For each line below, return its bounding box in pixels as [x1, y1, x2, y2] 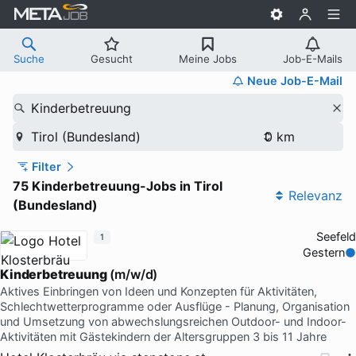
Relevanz [288, 187, 342, 203]
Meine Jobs [179, 52, 237, 65]
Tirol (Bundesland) [30, 128, 141, 145]
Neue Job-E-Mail [247, 73, 342, 88]
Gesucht [91, 52, 133, 65]
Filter [31, 159, 61, 174]
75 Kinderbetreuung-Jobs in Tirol [13, 177, 222, 194]
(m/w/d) [106, 265, 158, 282]
